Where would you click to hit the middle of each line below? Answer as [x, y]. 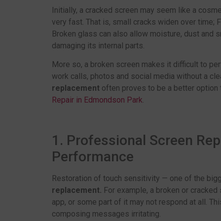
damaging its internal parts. [98, 46]
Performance [92, 157]
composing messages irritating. [106, 214]
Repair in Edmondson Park [97, 100]
